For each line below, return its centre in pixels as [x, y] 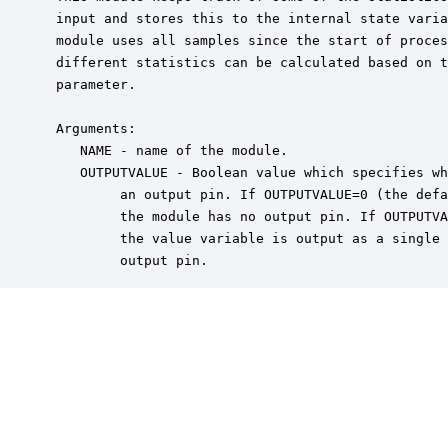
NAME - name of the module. [168, 150]
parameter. [92, 84]
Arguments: [92, 128]
